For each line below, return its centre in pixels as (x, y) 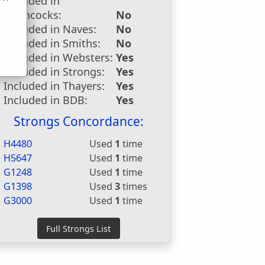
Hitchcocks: (33, 15)
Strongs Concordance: (78, 121)
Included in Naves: (50, 29)
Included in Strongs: (54, 72)
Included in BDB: (46, 100)
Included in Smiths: (52, 43)
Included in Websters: (59, 57)
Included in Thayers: (54, 86)
